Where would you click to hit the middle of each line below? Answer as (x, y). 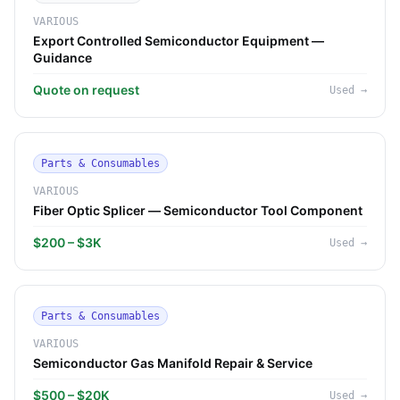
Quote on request (86, 90)
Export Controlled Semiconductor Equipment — (179, 41)
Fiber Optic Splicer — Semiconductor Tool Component (198, 210)
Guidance (62, 58)
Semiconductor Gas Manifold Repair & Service (173, 363)
